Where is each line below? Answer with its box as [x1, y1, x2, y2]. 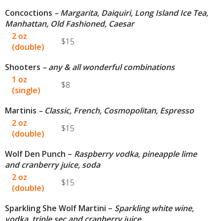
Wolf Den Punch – [5, 148, 74, 160]
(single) [12, 85, 41, 96]
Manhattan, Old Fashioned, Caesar [5, 18, 134, 30]
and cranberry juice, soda [5, 159, 100, 171]
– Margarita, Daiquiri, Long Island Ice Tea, [52, 7, 208, 19]
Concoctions [5, 7, 52, 19]
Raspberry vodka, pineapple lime [74, 148, 197, 160]
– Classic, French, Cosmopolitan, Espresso [37, 105, 194, 116]
